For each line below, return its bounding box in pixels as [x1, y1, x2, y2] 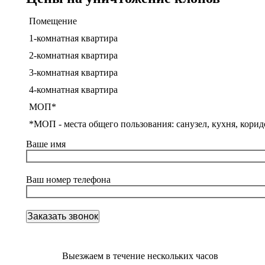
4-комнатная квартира [29, 85, 118, 95]
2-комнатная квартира [29, 50, 118, 60]
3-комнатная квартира [29, 67, 118, 77]
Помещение [29, 16, 77, 26]
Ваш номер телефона [26, 174, 111, 185]
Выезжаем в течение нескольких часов [62, 251, 218, 261]
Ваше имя [26, 139, 66, 149]
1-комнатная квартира [29, 33, 118, 43]
